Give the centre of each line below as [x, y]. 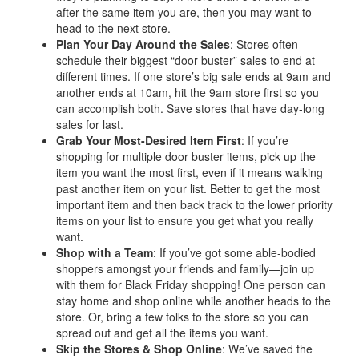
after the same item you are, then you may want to [184, 12]
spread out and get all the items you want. [162, 333]
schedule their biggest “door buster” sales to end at [186, 60]
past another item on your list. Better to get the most [188, 188]
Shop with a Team [105, 252]
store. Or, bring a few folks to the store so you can [182, 317]
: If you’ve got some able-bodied [234, 252]
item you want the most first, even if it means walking [190, 172]
